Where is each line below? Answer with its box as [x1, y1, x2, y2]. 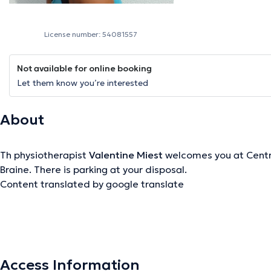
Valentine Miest [89, 149, 163, 162]
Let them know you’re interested [17, 77, 148, 89]
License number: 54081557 [44, 30, 137, 39]
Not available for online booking [17, 63, 152, 74]
